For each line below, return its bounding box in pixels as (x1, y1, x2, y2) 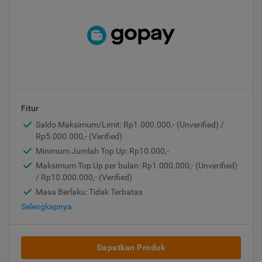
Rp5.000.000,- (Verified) (36, 132, 122, 142)
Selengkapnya (21, 202, 72, 212)
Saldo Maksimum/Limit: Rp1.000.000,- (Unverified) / (36, 120, 224, 130)
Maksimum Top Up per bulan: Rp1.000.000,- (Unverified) (36, 161, 237, 171)
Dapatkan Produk (96, 243, 166, 253)
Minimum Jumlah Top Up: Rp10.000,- (36, 146, 169, 156)
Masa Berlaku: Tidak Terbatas (36, 187, 143, 197)
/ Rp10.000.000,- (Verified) (36, 173, 132, 182)
